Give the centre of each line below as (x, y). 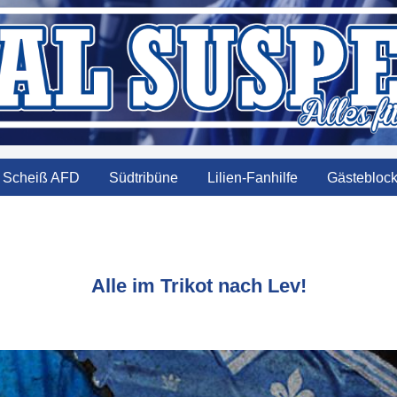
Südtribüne (143, 178)
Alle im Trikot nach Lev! (198, 286)
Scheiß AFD (41, 178)
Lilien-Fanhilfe (252, 178)
